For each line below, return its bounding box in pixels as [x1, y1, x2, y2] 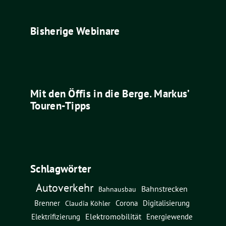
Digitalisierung [142, 198, 190, 208]
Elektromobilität [85, 210, 141, 222]
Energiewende [146, 211, 193, 221]
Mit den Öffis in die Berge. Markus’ [30, 87, 189, 101]
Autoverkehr [36, 180, 93, 195]
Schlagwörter [30, 161, 91, 176]
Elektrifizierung [31, 211, 80, 221]
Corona [115, 197, 138, 208]
